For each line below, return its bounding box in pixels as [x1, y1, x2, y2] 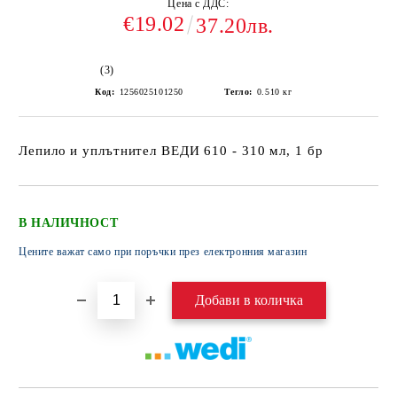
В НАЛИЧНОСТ [19, 216, 119, 230]
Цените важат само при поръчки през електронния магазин [19, 245, 307, 259]
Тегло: [223, 87, 253, 97]
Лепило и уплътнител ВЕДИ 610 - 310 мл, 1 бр [19, 144, 323, 159]
